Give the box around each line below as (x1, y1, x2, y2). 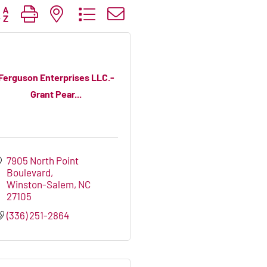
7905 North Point (7, 154, 79, 167)
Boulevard (7, 166, 51, 179)
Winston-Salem (7, 178, 74, 191)
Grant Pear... (30, 88, 82, 100)
